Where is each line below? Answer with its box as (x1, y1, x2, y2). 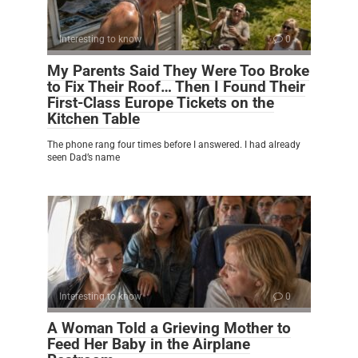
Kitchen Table (47, 109, 140, 128)
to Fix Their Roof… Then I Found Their (47, 77, 305, 96)
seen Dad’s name (47, 151, 120, 163)
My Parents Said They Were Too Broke (47, 61, 309, 80)
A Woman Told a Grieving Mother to (47, 318, 291, 337)
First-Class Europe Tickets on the (47, 93, 274, 112)
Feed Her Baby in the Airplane (47, 334, 250, 353)
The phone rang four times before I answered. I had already (47, 138, 300, 150)
